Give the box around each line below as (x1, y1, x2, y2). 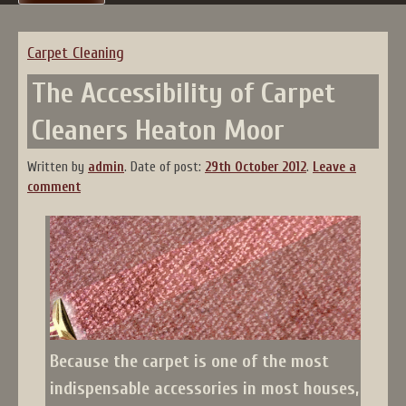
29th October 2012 (205, 159, 306, 175)
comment (27, 179, 81, 195)
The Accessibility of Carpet (32, 76, 335, 110)
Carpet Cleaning (27, 43, 124, 63)
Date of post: (130, 159, 205, 175)
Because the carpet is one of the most (50, 351, 329, 372)
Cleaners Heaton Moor (32, 113, 285, 147)
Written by (27, 159, 88, 175)
